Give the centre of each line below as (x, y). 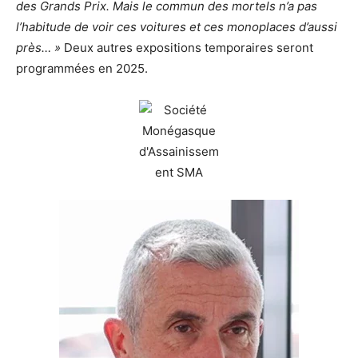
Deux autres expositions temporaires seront (189, 48)
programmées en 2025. (82, 69)
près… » (40, 48)
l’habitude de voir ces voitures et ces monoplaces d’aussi (177, 27)
